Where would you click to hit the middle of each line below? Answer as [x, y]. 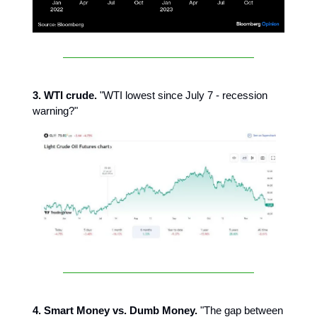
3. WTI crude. [65, 95]
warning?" [55, 110]
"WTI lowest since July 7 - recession [182, 95]
